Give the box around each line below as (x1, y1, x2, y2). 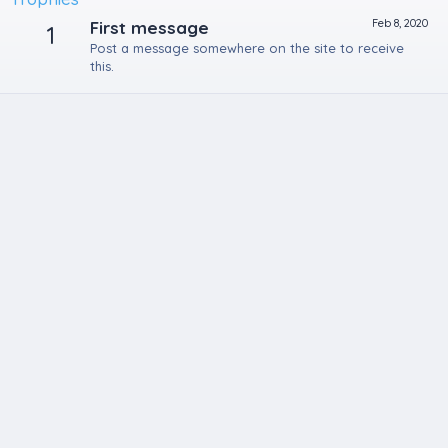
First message (90, 17, 209, 39)
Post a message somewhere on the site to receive (90, 40, 404, 57)
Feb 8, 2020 (372, 16, 428, 31)
